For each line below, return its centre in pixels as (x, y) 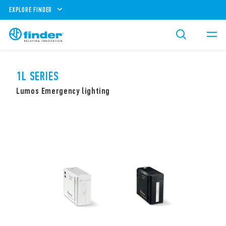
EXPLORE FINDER (31, 10)
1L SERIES (38, 76)
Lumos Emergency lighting (63, 91)
